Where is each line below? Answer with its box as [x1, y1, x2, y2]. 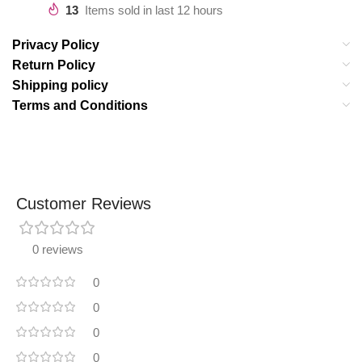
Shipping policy [12, 78, 108, 92]
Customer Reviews [16, 194, 151, 213]
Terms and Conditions [12, 98, 148, 112]
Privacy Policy [12, 37, 99, 52]
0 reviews [32, 242, 83, 256]
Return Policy [12, 57, 95, 72]
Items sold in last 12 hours [85, 2, 223, 17]
